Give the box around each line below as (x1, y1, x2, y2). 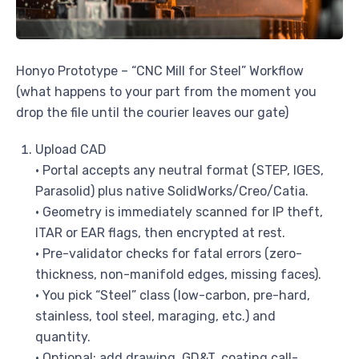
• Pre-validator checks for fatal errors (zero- (35, 246, 302, 262)
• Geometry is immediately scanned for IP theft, (35, 204, 323, 220)
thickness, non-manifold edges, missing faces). (35, 267, 321, 283)
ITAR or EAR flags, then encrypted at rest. (35, 225, 285, 241)
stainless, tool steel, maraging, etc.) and (35, 309, 276, 325)
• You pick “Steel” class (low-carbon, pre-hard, (35, 288, 310, 304)
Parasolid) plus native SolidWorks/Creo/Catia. (35, 184, 309, 200)
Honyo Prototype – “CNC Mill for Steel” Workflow (16, 63, 304, 79)
